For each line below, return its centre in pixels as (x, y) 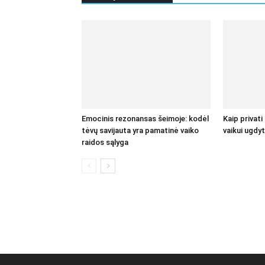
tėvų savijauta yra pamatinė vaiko (140, 130)
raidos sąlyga (105, 142)
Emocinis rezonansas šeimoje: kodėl (145, 119)
